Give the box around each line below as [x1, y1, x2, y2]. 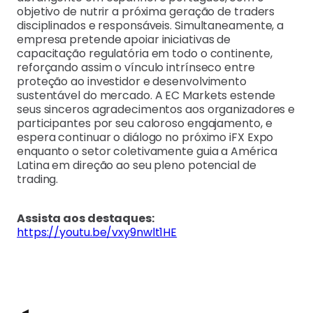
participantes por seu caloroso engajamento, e [17, 115, 272, 132]
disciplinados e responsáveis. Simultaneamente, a [17, 17, 284, 34]
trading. [17, 171, 61, 188]
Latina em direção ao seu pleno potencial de [17, 157, 256, 174]
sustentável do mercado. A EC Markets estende [17, 87, 275, 104]
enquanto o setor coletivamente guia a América [17, 143, 277, 160]
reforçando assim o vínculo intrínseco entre [17, 59, 255, 76]
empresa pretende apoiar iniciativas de [17, 31, 231, 48]
